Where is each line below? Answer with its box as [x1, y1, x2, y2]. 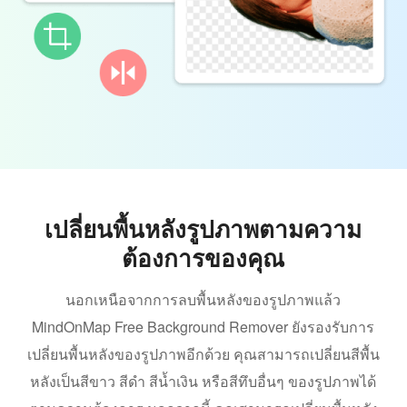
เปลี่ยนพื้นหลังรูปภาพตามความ [45, 211, 362, 245]
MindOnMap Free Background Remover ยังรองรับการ [32, 315, 375, 337]
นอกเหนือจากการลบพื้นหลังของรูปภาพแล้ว [65, 288, 342, 310]
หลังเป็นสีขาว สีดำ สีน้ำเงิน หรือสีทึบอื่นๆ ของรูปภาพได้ [30, 370, 377, 392]
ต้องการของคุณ [122, 240, 285, 274]
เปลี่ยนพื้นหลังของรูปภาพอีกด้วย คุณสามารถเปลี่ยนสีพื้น [26, 342, 380, 364]
